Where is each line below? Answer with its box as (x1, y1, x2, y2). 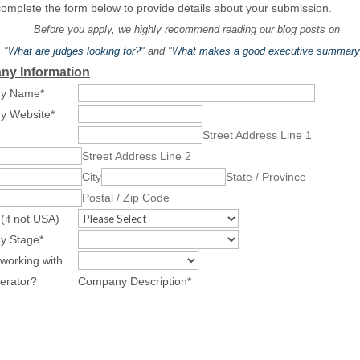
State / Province (225, 170, 306, 183)
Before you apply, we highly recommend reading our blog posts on (33, 22, 340, 35)
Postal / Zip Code (81, 190, 170, 204)
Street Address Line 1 (202, 128, 312, 141)
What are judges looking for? (7, 44, 141, 57)
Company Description (77, 274, 187, 288)
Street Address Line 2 (81, 149, 191, 162)
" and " (140, 44, 172, 57)
